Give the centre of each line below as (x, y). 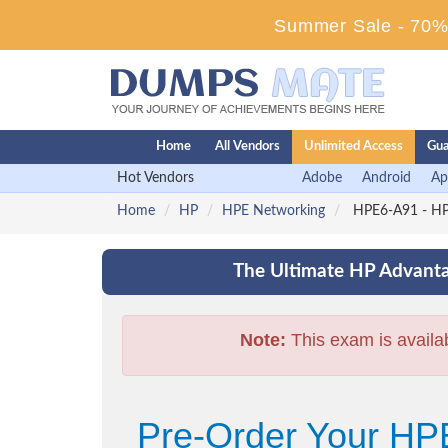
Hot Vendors (155, 178)
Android (386, 178)
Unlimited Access (353, 146)
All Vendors (247, 146)
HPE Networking (273, 211)
